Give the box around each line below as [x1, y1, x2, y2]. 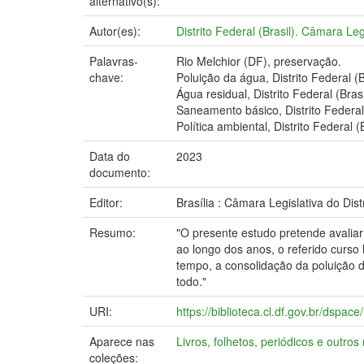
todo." [176, 273, 206, 289]
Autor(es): [89, 23, 144, 39]
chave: [89, 69, 127, 85]
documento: [89, 164, 154, 180]
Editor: [89, 194, 126, 210]
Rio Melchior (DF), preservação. [176, 53, 341, 69]
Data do [89, 148, 130, 164]
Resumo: [89, 224, 139, 240]
